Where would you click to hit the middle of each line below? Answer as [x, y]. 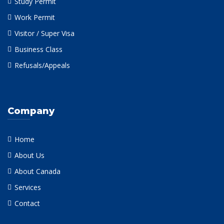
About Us [29, 155]
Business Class [38, 49]
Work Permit [35, 17]
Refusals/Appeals [42, 65]
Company [31, 111]
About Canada [37, 171]
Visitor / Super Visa [44, 33]
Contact [27, 203]
